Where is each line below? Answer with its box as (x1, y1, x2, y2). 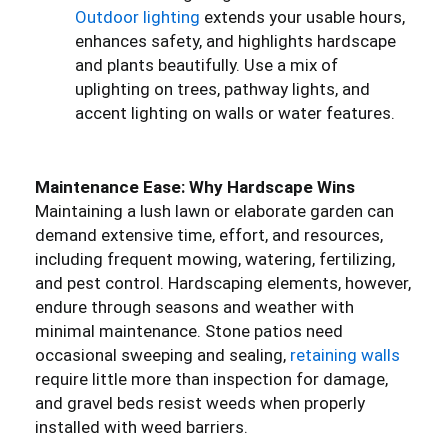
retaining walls (290, 344, 400, 365)
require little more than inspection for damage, (35, 368, 388, 389)
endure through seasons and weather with (35, 296, 354, 317)
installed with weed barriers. (35, 416, 248, 437)
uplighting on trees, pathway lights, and (75, 78, 370, 99)
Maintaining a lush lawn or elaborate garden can (35, 200, 394, 221)
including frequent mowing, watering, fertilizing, (35, 248, 395, 269)
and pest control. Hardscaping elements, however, (35, 272, 411, 293)
